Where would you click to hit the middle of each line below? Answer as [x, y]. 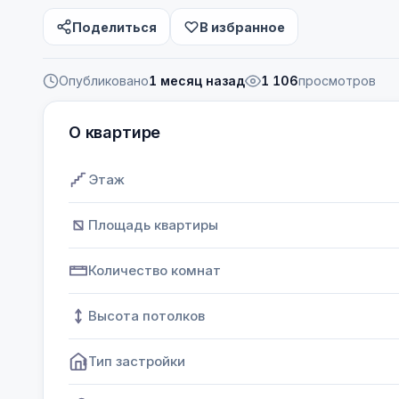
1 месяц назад [197, 81]
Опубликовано [104, 81]
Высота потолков [147, 316]
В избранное [242, 27]
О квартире [115, 132]
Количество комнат [155, 270]
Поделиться [114, 27]
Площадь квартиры [153, 225]
